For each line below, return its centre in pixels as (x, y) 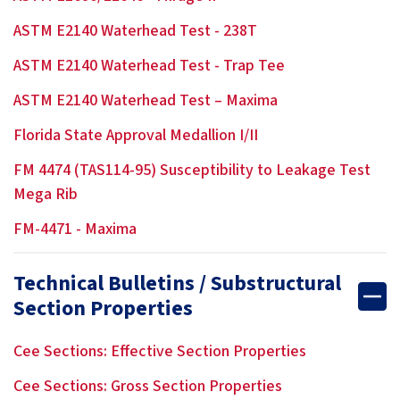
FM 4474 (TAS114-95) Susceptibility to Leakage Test (192, 170)
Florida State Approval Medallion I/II (136, 135)
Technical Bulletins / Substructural (177, 283)
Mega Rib (46, 194)
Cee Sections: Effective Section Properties (160, 351)
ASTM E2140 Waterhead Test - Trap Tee (149, 66)
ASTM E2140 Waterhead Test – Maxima (146, 100)
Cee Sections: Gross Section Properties (148, 386)
